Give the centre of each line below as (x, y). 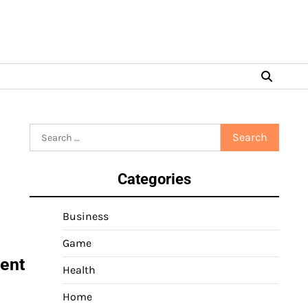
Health (79, 270)
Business (86, 216)
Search (46, 131)
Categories (154, 179)
